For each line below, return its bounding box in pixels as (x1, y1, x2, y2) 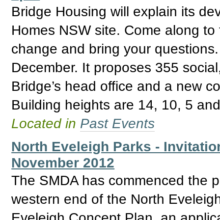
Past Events (80, 115, 155, 131)
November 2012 (11, 155, 115, 171)
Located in (11, 115, 81, 131)
